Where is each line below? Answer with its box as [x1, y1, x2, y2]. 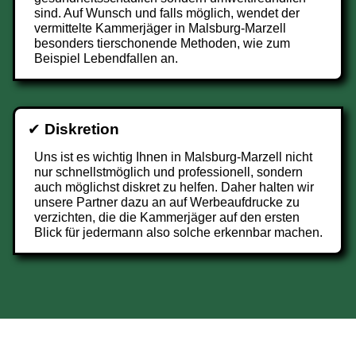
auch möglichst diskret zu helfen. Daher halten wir [34, 180, 314, 194]
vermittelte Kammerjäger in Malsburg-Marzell [34, 21, 286, 35]
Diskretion [44, 121, 119, 137]
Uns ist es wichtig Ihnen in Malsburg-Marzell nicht [34, 150, 312, 164]
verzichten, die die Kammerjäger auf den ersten [34, 211, 300, 224]
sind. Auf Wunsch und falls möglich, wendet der [34, 6, 300, 20]
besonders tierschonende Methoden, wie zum [34, 37, 290, 50]
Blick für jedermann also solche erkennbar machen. [34, 226, 323, 239]
